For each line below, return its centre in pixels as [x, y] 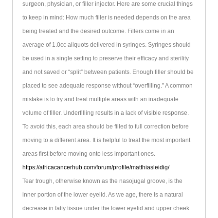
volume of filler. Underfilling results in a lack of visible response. [105, 113]
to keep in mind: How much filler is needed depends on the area [106, 18]
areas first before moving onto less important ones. [89, 154]
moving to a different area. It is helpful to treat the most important [106, 140]
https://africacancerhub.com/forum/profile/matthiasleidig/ [96, 168]
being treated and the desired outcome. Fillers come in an [98, 31]
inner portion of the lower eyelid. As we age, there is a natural [102, 195]
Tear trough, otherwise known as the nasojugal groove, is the [102, 181]
